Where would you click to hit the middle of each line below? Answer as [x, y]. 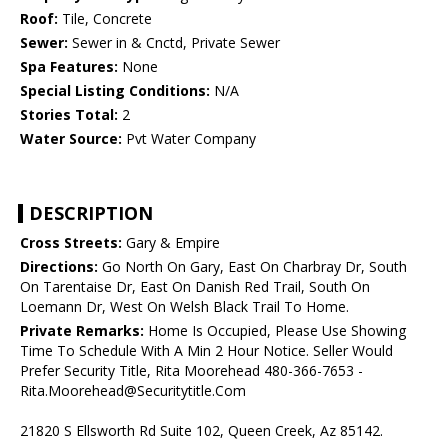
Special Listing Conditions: [115, 91]
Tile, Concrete [105, 19]
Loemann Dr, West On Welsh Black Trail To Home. [184, 307]
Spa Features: [69, 67]
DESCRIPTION [91, 213]
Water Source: [71, 139]
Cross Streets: [71, 243]
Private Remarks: [82, 331]
